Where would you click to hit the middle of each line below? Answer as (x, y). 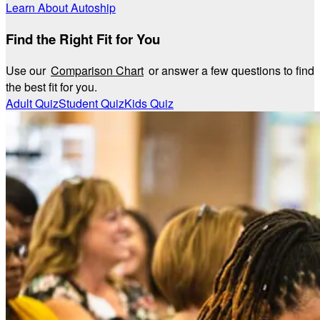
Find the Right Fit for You (83, 39)
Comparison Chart (97, 70)
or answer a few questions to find (230, 70)
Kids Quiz (149, 103)
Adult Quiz (32, 103)
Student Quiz (91, 103)
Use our (27, 70)
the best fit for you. (51, 86)
